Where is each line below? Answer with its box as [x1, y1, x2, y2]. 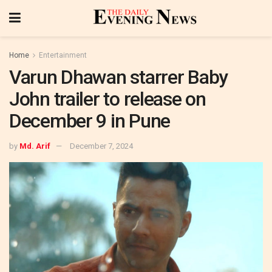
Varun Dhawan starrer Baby [9, 66, 228, 89]
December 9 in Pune [9, 109, 170, 132]
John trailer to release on [9, 87, 206, 110]
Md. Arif [19, 141, 50, 151]
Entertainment [39, 51, 87, 59]
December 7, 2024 [70, 141, 133, 151]
